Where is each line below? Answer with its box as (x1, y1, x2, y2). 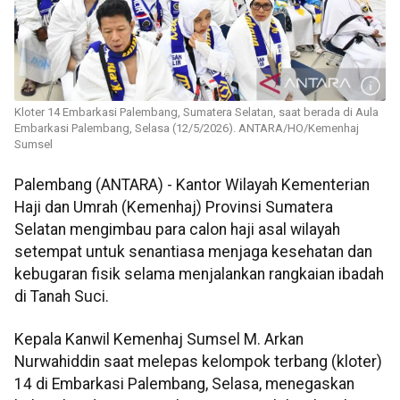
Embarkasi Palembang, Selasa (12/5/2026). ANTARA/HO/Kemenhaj (14, 121, 359, 136)
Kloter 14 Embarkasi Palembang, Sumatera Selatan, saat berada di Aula (14, 105, 379, 120)
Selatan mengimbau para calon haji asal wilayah (14, 221, 340, 239)
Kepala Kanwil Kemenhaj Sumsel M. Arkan (14, 329, 304, 348)
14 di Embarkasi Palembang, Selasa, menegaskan (14, 374, 354, 393)
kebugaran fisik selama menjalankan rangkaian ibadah (14, 265, 384, 284)
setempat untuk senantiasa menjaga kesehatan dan (14, 243, 372, 262)
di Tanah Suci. (14, 287, 109, 306)
